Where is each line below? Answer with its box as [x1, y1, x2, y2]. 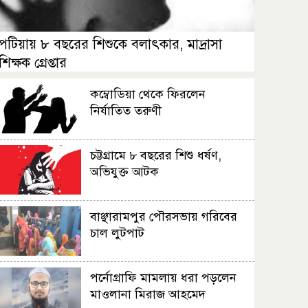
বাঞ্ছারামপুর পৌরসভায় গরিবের [90, 209, 238, 225]
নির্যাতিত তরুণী [90, 103, 162, 119]
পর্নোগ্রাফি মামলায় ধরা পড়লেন [90, 270, 237, 286]
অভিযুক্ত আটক [90, 164, 159, 180]
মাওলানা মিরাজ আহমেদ [90, 287, 206, 302]
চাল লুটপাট [90, 225, 145, 241]
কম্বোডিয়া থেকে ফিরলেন [90, 87, 206, 102]
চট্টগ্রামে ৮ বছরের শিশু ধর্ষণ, [90, 148, 222, 164]
